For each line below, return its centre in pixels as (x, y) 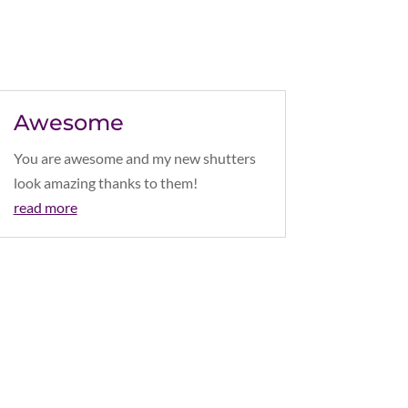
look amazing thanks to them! (105, 182)
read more (45, 207)
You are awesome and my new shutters (134, 158)
